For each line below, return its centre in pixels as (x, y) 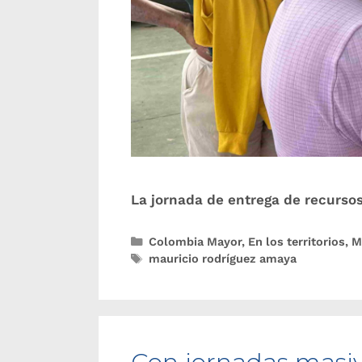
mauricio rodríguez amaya (222, 259)
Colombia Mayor (195, 242)
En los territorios (296, 242)
